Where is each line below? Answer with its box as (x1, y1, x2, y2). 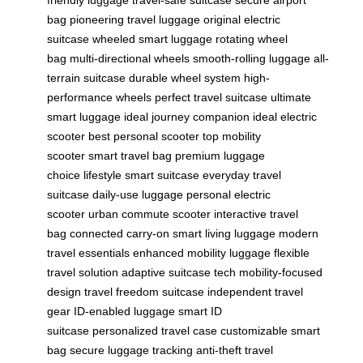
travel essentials (47, 246, 130, 260)
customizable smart (220, 324, 320, 338)
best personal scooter (88, 130, 199, 143)
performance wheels (47, 91, 152, 105)
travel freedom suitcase (84, 285, 204, 299)
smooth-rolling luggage (193, 52, 310, 66)
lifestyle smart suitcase (83, 169, 199, 182)
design (47, 285, 81, 299)
